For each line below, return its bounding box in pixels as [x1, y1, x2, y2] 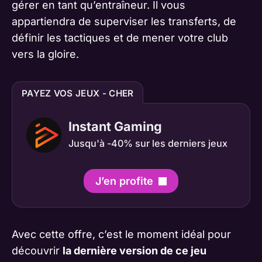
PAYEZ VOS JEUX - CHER [22, 87, 134, 99]
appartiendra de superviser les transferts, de [12, 15, 236, 27]
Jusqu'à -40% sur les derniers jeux [68, 137, 227, 149]
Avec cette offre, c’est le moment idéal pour [12, 227, 231, 240]
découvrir [12, 244, 63, 257]
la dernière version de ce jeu [63, 244, 206, 257]
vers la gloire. [12, 47, 79, 60]
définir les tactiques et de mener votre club [12, 31, 228, 44]
